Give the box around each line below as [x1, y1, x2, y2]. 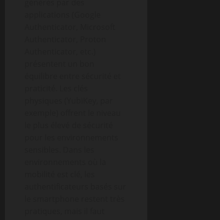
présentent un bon [25, 58, 94, 69]
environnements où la [25, 157, 106, 167]
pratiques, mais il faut [25, 206, 105, 217]
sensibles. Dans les [25, 144, 94, 155]
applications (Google [25, 9, 101, 20]
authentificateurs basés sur [25, 181, 126, 192]
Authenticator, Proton [25, 34, 106, 45]
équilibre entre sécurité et [25, 71, 121, 82]
